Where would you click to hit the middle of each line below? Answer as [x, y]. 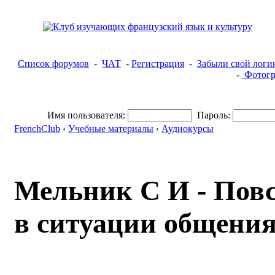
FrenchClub [37, 129]
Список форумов [53, 64]
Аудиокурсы [188, 129]
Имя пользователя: [86, 115]
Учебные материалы [111, 129]
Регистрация [158, 64]
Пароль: [214, 115]
